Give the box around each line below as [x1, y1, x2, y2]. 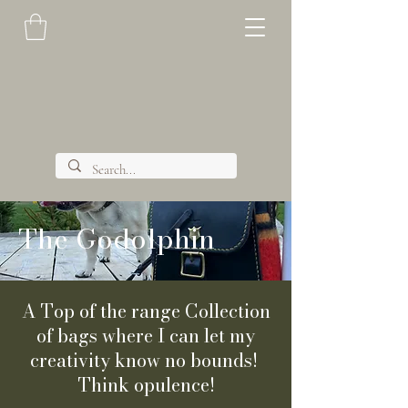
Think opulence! [76, 370, 215, 399]
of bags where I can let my [36, 321, 255, 350]
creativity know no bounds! [29, 345, 262, 374]
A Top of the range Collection [21, 296, 270, 325]
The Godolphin [18, 217, 222, 260]
